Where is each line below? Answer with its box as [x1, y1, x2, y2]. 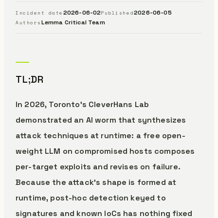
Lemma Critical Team [41, 18, 105, 26]
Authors [16, 19, 41, 26]
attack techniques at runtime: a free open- [16, 130, 185, 141]
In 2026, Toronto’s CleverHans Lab [16, 99, 149, 109]
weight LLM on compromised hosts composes [16, 146, 195, 156]
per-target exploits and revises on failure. [16, 162, 181, 172]
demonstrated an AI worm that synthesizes [16, 115, 186, 125]
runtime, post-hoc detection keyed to [16, 193, 166, 203]
